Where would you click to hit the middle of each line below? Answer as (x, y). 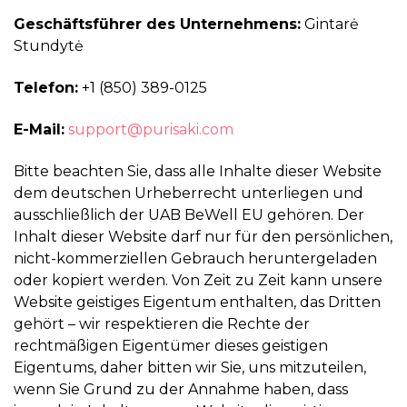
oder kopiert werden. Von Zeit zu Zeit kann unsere (198, 280)
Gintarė (330, 24)
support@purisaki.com (149, 129)
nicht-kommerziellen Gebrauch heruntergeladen (195, 258)
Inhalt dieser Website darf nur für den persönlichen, (203, 237)
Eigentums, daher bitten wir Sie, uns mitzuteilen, (190, 367)
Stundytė (49, 46)
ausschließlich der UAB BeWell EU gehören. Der (189, 215)
